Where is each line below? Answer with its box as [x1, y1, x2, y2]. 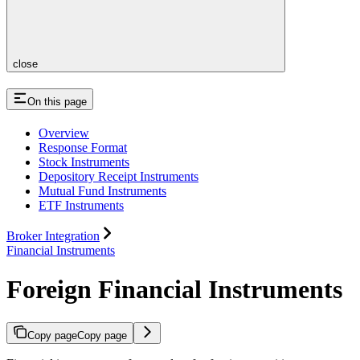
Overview [39, 125, 89, 140]
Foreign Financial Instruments [6, 275, 342, 305]
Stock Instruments [39, 154, 129, 169]
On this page [27, 95, 87, 108]
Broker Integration [6, 228, 100, 243]
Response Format [39, 140, 127, 154]
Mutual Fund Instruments [39, 183, 166, 198]
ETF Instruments [39, 198, 124, 212]
